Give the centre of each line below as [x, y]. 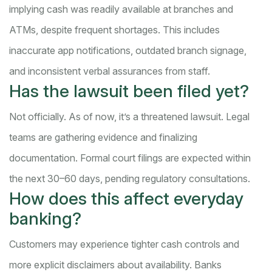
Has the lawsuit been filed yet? [129, 91]
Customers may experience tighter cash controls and [124, 244]
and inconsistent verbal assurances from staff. [110, 71]
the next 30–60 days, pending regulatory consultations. [130, 179]
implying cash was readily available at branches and [121, 9]
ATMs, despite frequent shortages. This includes [114, 30]
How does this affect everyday [126, 199]
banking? [45, 219]
